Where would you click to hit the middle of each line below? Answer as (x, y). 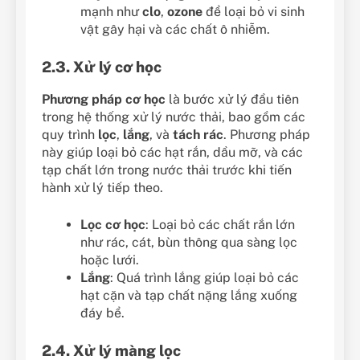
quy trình (70, 135)
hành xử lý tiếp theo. (102, 188)
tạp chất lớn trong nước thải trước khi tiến (167, 170)
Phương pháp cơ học (104, 100)
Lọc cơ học (113, 225)
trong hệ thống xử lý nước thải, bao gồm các (174, 117)
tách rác (198, 135)
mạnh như (111, 12)
